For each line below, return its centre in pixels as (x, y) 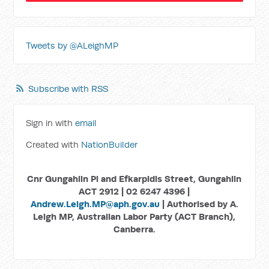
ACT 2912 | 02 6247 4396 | (134, 192)
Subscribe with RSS (68, 89)
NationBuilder (110, 145)
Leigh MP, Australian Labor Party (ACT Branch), (134, 217)
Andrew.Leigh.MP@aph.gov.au (95, 204)
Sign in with (51, 123)
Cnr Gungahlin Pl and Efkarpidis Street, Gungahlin (134, 179)
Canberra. (134, 229)
